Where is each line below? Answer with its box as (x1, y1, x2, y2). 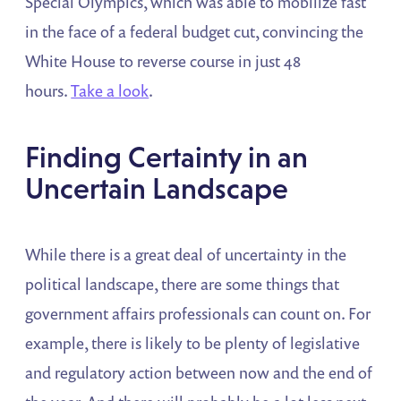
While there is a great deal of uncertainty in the (25, 243, 347, 265)
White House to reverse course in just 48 (25, 49, 302, 72)
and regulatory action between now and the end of (25, 361, 373, 383)
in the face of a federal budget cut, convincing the (25, 20, 364, 42)
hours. (25, 79, 72, 101)
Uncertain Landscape (25, 171, 289, 205)
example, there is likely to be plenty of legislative (25, 331, 361, 354)
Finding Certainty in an (25, 140, 309, 174)
